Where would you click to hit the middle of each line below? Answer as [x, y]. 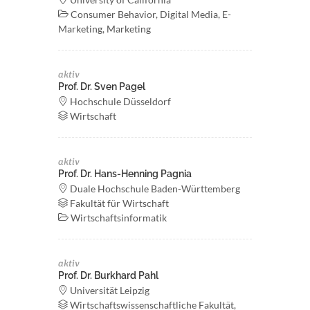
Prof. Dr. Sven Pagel [102, 86]
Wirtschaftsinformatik [118, 218]
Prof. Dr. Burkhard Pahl [108, 275]
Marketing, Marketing [104, 29]
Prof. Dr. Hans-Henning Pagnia [125, 174]
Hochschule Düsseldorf [119, 101]
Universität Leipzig [109, 290]
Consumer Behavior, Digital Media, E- [150, 14]
